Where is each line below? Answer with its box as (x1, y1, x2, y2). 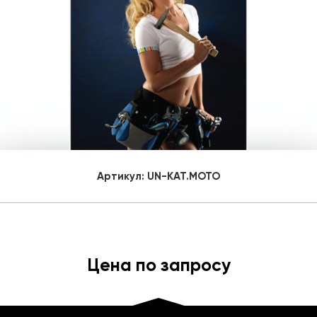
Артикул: (97, 170, 147, 183)
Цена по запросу (86, 254, 231, 276)
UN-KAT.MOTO (147, 170, 220, 183)
